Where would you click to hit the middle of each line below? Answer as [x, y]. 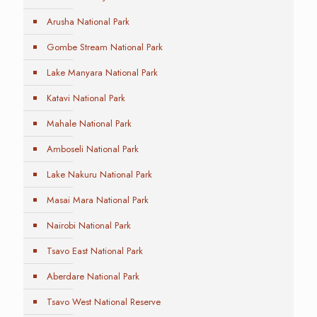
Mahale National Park [89, 124]
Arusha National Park [88, 22]
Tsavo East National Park [95, 251]
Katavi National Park [86, 98]
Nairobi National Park [89, 226]
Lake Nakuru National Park [99, 175]
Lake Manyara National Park [102, 73]
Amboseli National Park [93, 149]
